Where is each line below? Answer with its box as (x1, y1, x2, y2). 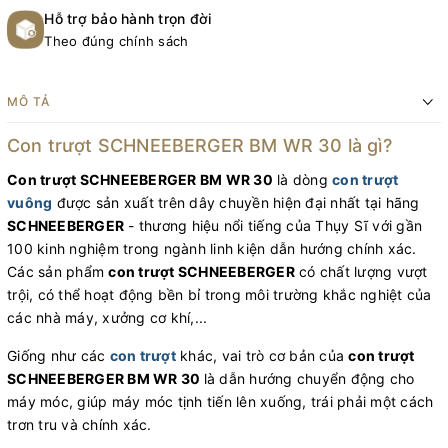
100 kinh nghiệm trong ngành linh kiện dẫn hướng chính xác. (7, 240, 417, 257)
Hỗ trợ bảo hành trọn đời (44, 10, 212, 27)
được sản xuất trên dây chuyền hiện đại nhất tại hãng (52, 194, 420, 211)
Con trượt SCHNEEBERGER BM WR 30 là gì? (7, 135, 392, 156)
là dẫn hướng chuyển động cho (203, 370, 415, 387)
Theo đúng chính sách (44, 33, 189, 49)
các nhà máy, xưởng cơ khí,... (7, 309, 208, 326)
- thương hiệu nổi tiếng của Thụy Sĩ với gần (124, 217, 422, 234)
